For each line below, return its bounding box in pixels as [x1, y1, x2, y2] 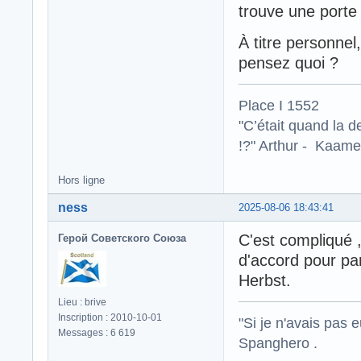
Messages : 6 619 [58, 326, 135, 338]
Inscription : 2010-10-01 [58, 311, 162, 323]
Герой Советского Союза [58, 231, 186, 244]
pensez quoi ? [239, 53, 338, 72]
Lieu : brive [58, 296, 106, 308]
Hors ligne [58, 173, 105, 186]
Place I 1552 [239, 96, 319, 114]
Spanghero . [239, 334, 317, 351]
